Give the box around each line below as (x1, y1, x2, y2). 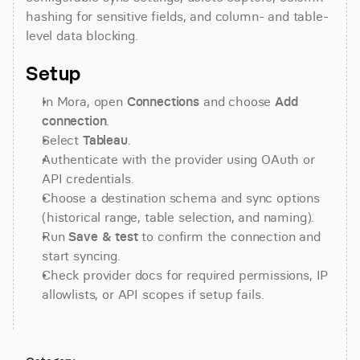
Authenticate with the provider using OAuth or (42, 151, 315, 167)
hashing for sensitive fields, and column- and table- (26, 8, 329, 24)
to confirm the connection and (137, 228, 321, 244)
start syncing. (42, 247, 121, 264)
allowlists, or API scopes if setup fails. (42, 286, 264, 302)
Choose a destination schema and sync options (42, 190, 320, 206)
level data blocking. (26, 27, 138, 43)
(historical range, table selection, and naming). (42, 209, 315, 225)
